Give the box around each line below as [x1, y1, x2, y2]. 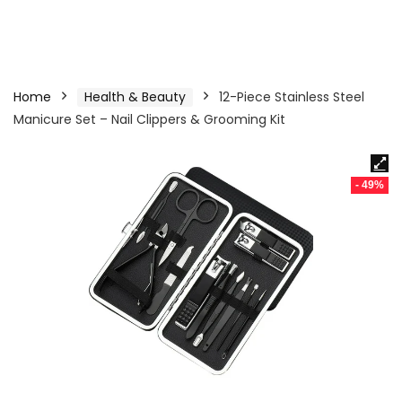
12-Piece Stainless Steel [219, 88, 364, 106]
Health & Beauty [84, 88, 186, 106]
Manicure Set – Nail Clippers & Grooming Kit [13, 110, 285, 128]
